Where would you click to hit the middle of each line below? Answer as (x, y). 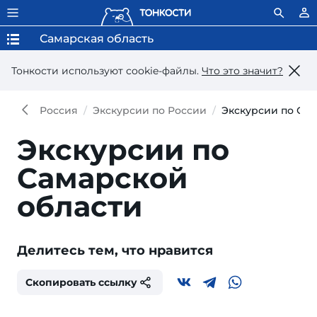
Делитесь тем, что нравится (115, 250)
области (80, 206)
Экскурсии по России (150, 110)
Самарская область (97, 39)
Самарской (102, 178)
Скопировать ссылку (81, 282)
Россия (59, 110)
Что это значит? (242, 70)
